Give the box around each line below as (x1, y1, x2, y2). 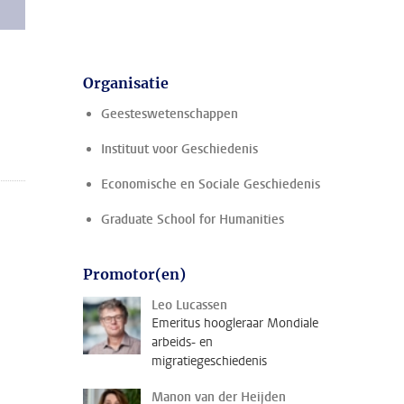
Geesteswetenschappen (101, 106, 238, 123)
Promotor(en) (83, 265, 186, 283)
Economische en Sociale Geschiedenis (101, 176, 320, 193)
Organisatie (83, 74, 169, 92)
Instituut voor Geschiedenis (101, 141, 258, 158)
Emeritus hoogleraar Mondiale (151, 315, 318, 332)
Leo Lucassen (151, 297, 227, 314)
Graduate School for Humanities (101, 211, 284, 228)
